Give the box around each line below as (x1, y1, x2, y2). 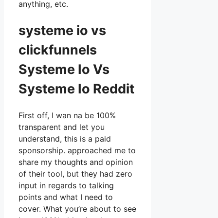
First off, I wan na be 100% (18, 110, 116, 121)
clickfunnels (18, 41, 100, 58)
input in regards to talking (18, 181, 114, 191)
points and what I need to (18, 192, 113, 202)
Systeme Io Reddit (18, 80, 134, 97)
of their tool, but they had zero (18, 169, 132, 179)
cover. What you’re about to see (18, 204, 136, 214)
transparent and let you (18, 122, 105, 132)
